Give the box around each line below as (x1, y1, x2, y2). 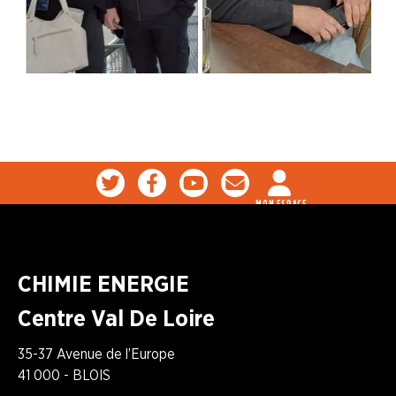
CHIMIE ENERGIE (18, 269, 189, 297)
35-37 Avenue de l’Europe (18, 345, 175, 362)
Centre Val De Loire (18, 303, 215, 331)
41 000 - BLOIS (18, 366, 110, 384)
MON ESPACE (255, 197, 307, 211)
